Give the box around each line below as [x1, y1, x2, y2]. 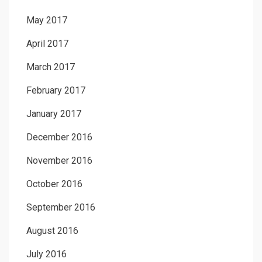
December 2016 [26, 132, 92, 143]
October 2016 [26, 178, 82, 190]
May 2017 [26, 15, 67, 26]
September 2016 [26, 202, 95, 213]
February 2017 [26, 85, 85, 96]
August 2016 [26, 225, 78, 237]
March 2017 [26, 61, 75, 73]
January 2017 [26, 108, 81, 120]
